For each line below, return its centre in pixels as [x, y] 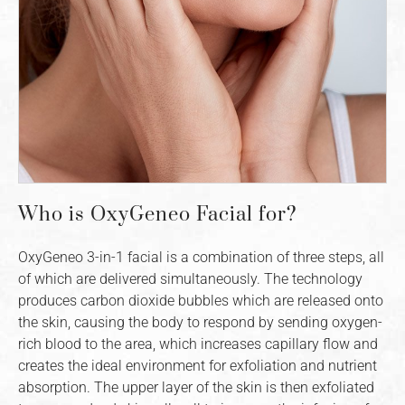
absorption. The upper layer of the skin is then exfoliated [196, 388]
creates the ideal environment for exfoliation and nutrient [198, 366]
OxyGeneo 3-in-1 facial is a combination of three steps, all [201, 258]
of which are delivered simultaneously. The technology [190, 279]
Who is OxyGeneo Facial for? [158, 215]
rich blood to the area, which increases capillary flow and [198, 344]
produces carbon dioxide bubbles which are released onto [201, 301]
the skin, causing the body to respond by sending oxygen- [200, 323]
